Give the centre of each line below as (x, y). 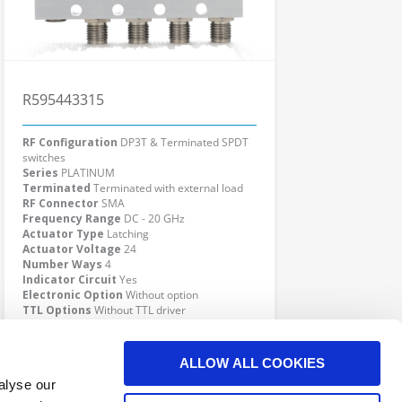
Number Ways (62, 264)
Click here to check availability (136, 357)
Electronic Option (73, 295)
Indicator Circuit (70, 280)
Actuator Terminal (75, 325)
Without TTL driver (140, 310)
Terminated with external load (168, 188)
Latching (128, 234)
